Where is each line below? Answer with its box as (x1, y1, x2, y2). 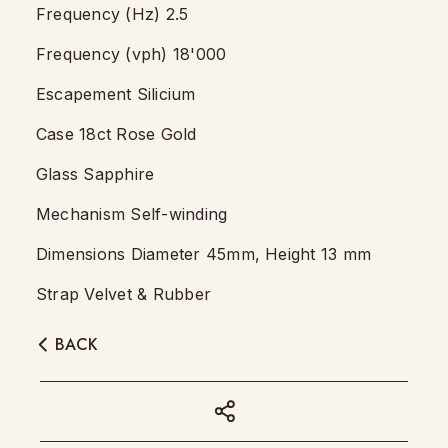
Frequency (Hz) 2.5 (36, 4, 189, 24)
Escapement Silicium (36, 84, 196, 104)
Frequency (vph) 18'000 (36, 44, 227, 64)
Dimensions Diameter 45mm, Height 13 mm (36, 244, 372, 264)
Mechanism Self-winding (36, 204, 228, 224)
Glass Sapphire (36, 164, 155, 184)
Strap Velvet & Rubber (36, 284, 212, 304)
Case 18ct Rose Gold (36, 124, 197, 144)
